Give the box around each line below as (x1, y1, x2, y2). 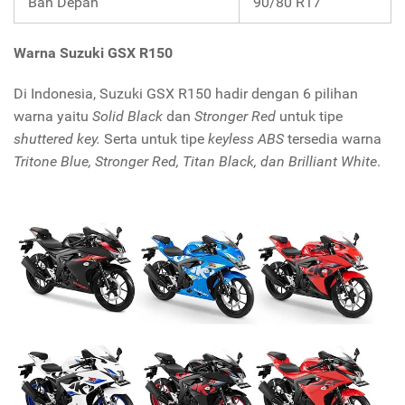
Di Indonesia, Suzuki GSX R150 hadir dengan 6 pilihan (14, 85, 358, 103)
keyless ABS (208, 130, 284, 148)
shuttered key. (14, 130, 104, 148)
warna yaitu (14, 108, 92, 126)
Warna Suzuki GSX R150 (14, 44, 173, 62)
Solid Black (92, 108, 166, 126)
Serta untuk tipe (104, 130, 208, 148)
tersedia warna (284, 130, 381, 148)
